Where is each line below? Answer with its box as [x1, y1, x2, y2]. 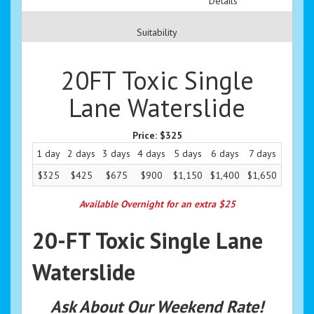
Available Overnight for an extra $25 [78, 198, 235, 211]
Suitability [137, 26, 177, 39]
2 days [67, 147, 95, 161]
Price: [132, 129, 160, 142]
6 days [210, 147, 239, 161]
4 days [137, 147, 165, 161]
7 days [248, 147, 276, 161]
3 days [102, 147, 130, 161]
